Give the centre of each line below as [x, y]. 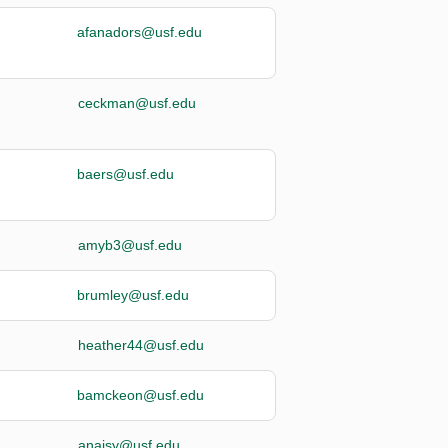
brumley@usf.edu [133, 294]
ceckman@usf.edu [136, 102]
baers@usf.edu [126, 173]
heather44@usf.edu [140, 344]
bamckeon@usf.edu [141, 394]
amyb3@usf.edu [129, 244]
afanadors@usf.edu [140, 31]
